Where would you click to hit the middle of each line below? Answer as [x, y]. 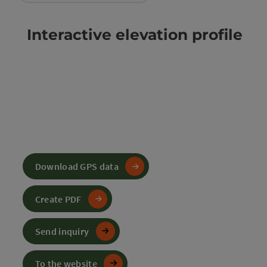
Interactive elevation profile [133, 35]
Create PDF [58, 199]
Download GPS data [77, 167]
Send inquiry [62, 231]
